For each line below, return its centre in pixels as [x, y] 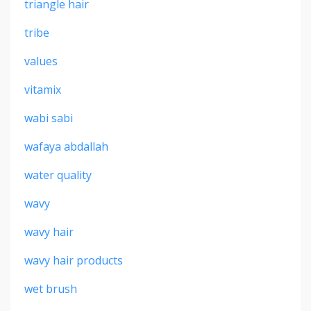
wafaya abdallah [66, 146]
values [41, 61]
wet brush [51, 288]
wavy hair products [74, 260]
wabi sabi [49, 118]
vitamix [43, 89]
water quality [58, 175]
